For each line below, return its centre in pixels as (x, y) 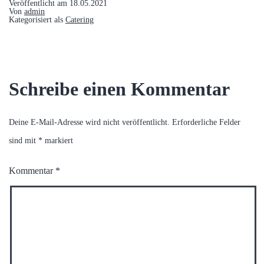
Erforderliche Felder (206, 122)
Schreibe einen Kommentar (119, 89)
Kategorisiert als (37, 19)
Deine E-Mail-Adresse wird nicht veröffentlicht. (89, 122)
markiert (58, 140)
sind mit (24, 140)
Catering (80, 19)
